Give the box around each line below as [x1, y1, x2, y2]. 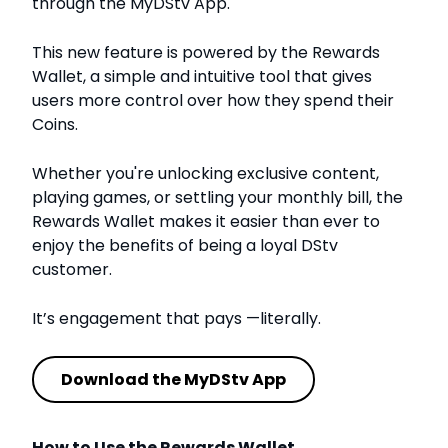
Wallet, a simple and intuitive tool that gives [32, 65, 372, 89]
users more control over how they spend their [32, 89, 394, 113]
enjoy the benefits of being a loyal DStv [32, 234, 338, 258]
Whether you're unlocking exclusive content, [32, 162, 379, 186]
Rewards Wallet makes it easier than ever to [32, 210, 380, 234]
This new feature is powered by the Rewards [32, 41, 380, 65]
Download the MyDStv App [61, 367, 287, 391]
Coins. [32, 113, 78, 137]
